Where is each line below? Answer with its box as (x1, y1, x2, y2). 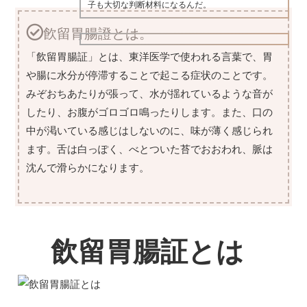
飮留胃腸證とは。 (43, 26, 153, 42)
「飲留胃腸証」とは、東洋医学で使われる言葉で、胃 (26, 51, 273, 63)
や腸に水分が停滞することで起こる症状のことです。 (26, 69, 273, 82)
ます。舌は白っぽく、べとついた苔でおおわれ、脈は (26, 143, 273, 156)
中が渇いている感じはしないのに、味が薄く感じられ (26, 125, 273, 137)
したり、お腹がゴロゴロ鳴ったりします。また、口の (26, 106, 273, 119)
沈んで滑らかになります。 (26, 162, 149, 174)
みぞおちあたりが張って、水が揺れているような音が (26, 88, 273, 100)
